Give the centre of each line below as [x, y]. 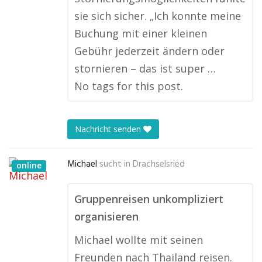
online [29, 165]
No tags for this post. [129, 86]
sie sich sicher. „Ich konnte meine [158, 16]
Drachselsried [159, 164]
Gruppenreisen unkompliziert [149, 199]
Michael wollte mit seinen [139, 240]
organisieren [106, 216]
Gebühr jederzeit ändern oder [149, 51]
